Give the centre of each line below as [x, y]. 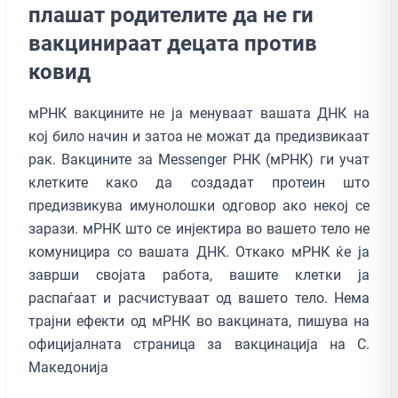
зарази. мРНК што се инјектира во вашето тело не [199, 228]
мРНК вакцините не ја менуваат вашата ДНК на [199, 113]
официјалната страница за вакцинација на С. [199, 344]
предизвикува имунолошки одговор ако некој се [199, 205]
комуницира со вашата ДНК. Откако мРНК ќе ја [199, 251]
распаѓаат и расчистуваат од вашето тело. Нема [199, 298]
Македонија [68, 367]
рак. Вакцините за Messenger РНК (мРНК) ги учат [199, 159]
